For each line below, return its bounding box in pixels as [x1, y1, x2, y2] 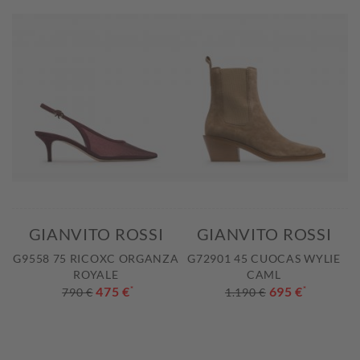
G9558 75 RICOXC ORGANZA [13, 252, 179, 266]
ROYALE [73, 268, 119, 282]
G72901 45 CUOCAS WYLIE [187, 252, 341, 266]
